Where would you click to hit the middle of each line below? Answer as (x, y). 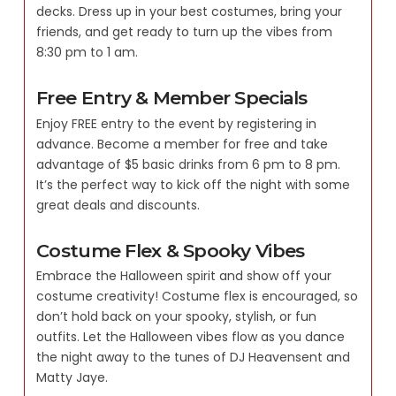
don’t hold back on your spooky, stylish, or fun (177, 317)
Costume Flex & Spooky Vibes (171, 250)
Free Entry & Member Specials (172, 98)
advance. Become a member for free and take (183, 144)
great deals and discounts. (118, 205)
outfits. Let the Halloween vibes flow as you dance (191, 337)
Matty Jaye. (72, 378)
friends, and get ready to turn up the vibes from (185, 32)
